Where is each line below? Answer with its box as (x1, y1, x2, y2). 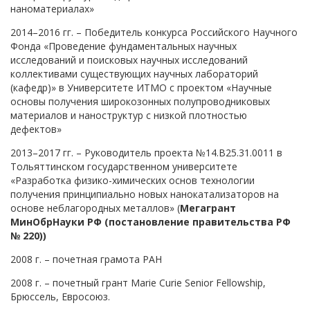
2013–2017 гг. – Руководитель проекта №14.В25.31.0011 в (10, 145, 282, 159)
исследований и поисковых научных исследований (10, 53, 248, 66)
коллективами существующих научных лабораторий (10, 66, 258, 80)
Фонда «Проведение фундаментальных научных (10, 39, 237, 53)
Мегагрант (180, 201, 236, 215)
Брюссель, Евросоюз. (10, 289, 110, 303)
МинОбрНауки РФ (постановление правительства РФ (10, 215, 291, 228)
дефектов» (10, 122, 62, 136)
